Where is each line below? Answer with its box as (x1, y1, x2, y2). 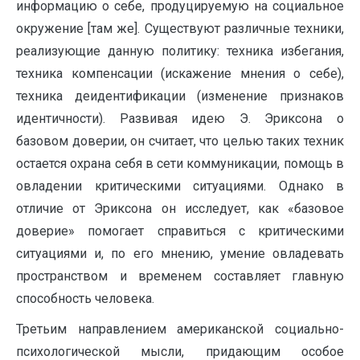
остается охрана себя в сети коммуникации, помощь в (16, 156, 344, 172)
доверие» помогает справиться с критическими (16, 223, 344, 239)
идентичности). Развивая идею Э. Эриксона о (16, 111, 344, 127)
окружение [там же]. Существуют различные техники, (16, 21, 344, 37)
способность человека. (16, 291, 154, 307)
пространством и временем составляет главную (16, 268, 344, 284)
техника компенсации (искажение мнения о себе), (16, 66, 344, 82)
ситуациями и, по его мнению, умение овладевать (16, 246, 344, 262)
